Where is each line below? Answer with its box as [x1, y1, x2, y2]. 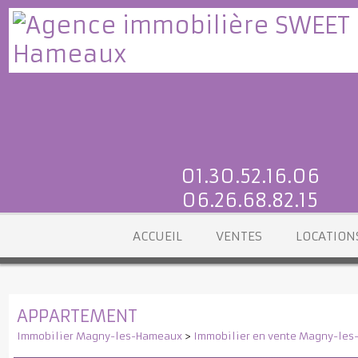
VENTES [225, 238, 275, 255]
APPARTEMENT [17, 318, 144, 341]
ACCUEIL [138, 238, 191, 255]
